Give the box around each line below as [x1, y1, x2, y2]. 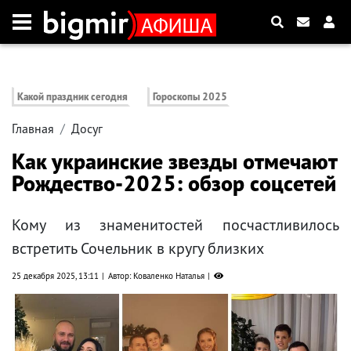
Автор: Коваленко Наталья [108, 270, 204, 282]
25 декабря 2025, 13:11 [12, 270, 99, 282]
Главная [12, 121, 54, 137]
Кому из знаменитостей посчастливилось [12, 215, 339, 236]
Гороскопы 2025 [153, 90, 228, 104]
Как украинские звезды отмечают [12, 147, 337, 176]
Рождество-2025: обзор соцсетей [12, 168, 336, 198]
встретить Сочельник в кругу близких [12, 238, 264, 259]
